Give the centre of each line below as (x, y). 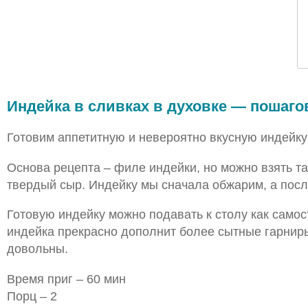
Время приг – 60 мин (66, 278)
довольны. (37, 249)
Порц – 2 (32, 296)
